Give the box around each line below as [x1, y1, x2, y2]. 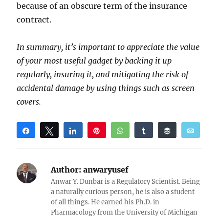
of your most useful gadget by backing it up [17, 55, 172, 66]
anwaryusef [81, 164, 129, 175]
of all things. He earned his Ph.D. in [51, 197, 160, 206]
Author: [51, 164, 82, 175]
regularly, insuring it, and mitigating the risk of [17, 69, 189, 79]
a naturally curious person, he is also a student [51, 187, 195, 196]
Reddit [121, 144, 141, 151]
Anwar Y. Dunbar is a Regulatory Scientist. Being [51, 177, 200, 186]
